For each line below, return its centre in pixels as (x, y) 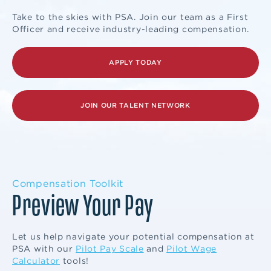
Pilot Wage (192, 249)
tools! (74, 261)
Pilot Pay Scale (110, 249)
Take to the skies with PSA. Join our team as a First (130, 17)
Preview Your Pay (83, 206)
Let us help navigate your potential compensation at (133, 237)
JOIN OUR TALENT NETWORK (135, 105)
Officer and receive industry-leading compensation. (131, 29)
